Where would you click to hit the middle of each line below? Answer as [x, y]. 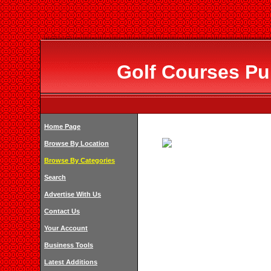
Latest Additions [71, 262]
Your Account [66, 228]
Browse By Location [77, 143]
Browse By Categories [80, 160]
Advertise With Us [73, 194]
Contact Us [62, 211]
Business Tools [69, 245]
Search [55, 177]
